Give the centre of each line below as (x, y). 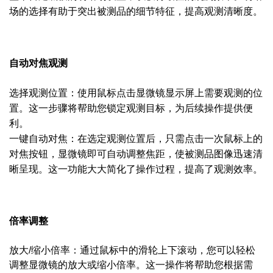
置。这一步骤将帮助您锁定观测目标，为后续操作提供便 (131, 108)
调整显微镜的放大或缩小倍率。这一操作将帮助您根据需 (131, 265)
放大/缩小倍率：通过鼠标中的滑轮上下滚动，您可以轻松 (132, 250)
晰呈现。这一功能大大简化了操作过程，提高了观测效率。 (136, 169)
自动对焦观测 (38, 63)
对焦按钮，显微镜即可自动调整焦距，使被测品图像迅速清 (136, 154)
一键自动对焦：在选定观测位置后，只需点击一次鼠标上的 (136, 139)
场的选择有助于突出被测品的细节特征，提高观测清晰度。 (136, 11)
